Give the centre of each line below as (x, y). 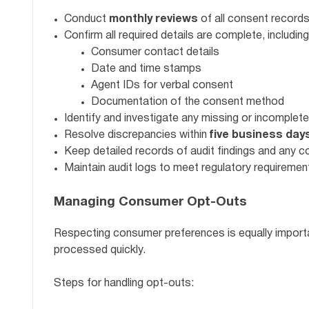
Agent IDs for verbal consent (162, 85)
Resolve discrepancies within (137, 135)
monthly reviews (153, 19)
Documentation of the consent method (188, 102)
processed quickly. (100, 250)
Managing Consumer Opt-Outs (150, 202)
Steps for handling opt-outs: (124, 283)
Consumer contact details (155, 52)
